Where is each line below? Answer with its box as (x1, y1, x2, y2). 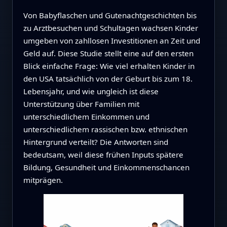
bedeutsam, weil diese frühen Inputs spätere (23, 149, 183, 160)
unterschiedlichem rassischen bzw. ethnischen (23, 124, 187, 134)
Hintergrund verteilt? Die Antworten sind (23, 136, 168, 147)
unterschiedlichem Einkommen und (23, 111, 149, 122)
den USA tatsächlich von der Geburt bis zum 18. (23, 73, 193, 84)
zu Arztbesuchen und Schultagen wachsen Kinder (23, 22, 198, 33)
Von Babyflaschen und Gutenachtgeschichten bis (23, 10, 197, 20)
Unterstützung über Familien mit (23, 98, 139, 109)
